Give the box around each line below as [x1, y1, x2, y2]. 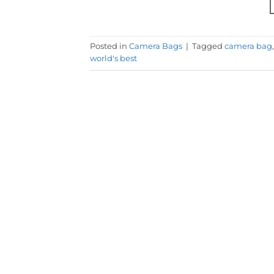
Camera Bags [129, 42, 182, 51]
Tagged [192, 42, 224, 51]
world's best [90, 54, 137, 64]
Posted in [90, 42, 129, 51]
